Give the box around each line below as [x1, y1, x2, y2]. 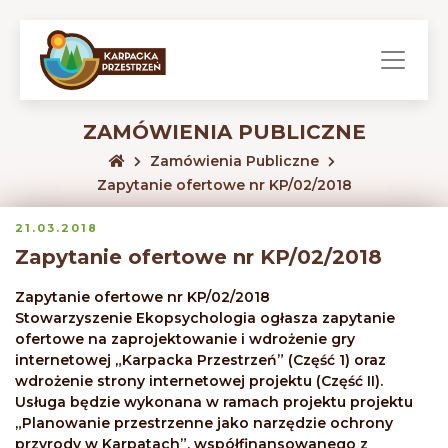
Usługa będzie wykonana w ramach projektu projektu [15, 393, 413, 411]
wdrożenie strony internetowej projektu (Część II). [15, 372, 383, 390]
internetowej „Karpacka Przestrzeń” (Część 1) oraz [15, 351, 386, 369]
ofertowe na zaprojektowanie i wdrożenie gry [15, 330, 355, 348]
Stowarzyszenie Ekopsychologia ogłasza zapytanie [15, 309, 395, 327]
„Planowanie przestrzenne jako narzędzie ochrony [15, 414, 393, 432]
